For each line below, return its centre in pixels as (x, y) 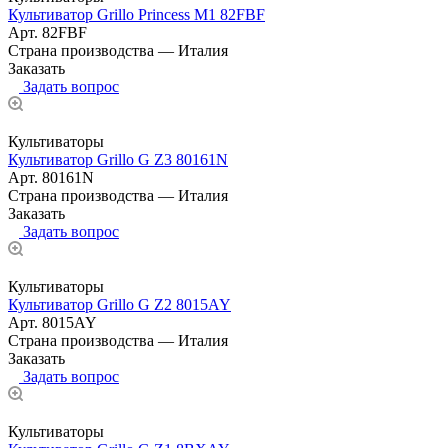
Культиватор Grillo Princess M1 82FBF (136, 14)
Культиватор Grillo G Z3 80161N (118, 159)
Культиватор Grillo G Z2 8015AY (119, 304)
